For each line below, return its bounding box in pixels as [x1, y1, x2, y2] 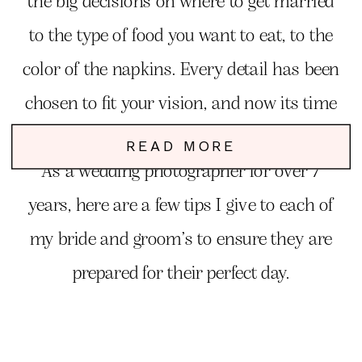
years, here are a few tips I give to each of [28, 193, 334, 217]
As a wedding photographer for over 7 [41, 159, 321, 183]
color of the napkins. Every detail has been [23, 57, 340, 81]
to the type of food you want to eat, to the [28, 23, 334, 47]
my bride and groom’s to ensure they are [30, 227, 332, 250]
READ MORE [125, 137, 237, 155]
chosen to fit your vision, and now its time [24, 91, 338, 115]
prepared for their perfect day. [72, 261, 290, 284]
